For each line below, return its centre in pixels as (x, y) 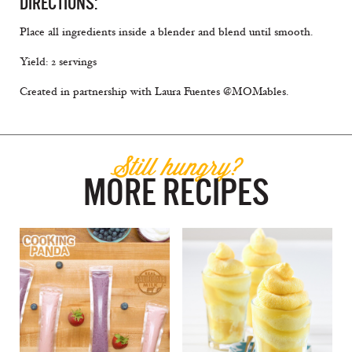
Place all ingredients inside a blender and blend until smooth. (166, 32)
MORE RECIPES (176, 193)
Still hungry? (176, 167)
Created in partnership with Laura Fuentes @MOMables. (154, 92)
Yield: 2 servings (58, 62)
